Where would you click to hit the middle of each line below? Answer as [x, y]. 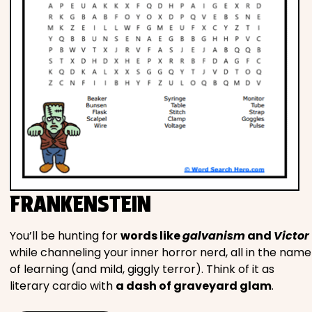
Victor [291, 235]
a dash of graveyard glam [194, 286]
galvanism [214, 235]
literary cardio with [63, 286]
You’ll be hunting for [65, 235]
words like [151, 235]
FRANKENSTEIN [80, 203]
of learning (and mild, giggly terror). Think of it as [142, 269]
